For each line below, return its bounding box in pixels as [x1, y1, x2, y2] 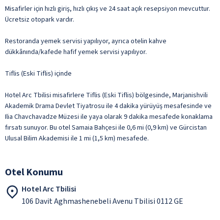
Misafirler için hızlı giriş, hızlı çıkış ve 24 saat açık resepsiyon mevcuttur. [5, 3, 210, 14]
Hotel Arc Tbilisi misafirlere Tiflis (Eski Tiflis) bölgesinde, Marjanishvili [5, 90, 208, 100]
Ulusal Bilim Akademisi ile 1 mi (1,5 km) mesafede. [5, 133, 149, 143]
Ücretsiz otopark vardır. [5, 14, 74, 25]
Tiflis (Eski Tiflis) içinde [5, 68, 72, 79]
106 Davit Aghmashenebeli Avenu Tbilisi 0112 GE [22, 195, 183, 207]
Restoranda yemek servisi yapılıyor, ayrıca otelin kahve [5, 36, 166, 46]
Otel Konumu [5, 165, 63, 179]
